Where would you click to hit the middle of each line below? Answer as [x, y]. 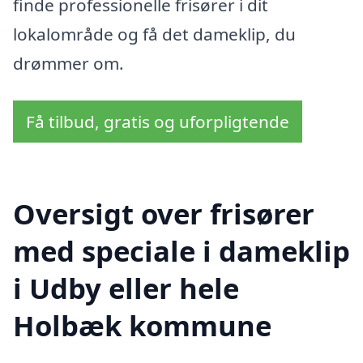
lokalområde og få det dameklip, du [154, 34]
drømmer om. [68, 64]
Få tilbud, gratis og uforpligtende [158, 122]
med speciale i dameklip [181, 250]
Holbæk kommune [142, 325]
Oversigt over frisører [164, 213]
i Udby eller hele [126, 288]
